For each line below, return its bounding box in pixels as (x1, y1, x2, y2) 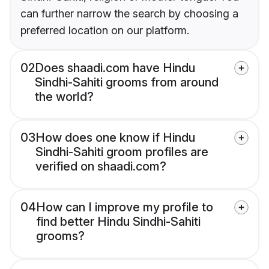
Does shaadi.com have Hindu (35, 61, 195, 76)
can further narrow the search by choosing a (20, 7, 238, 20)
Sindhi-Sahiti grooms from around (35, 75, 219, 90)
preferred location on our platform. (20, 24, 189, 37)
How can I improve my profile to (36, 200, 213, 215)
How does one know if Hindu (35, 130, 195, 145)
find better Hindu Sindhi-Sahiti (36, 214, 201, 229)
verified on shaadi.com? (35, 159, 166, 174)
